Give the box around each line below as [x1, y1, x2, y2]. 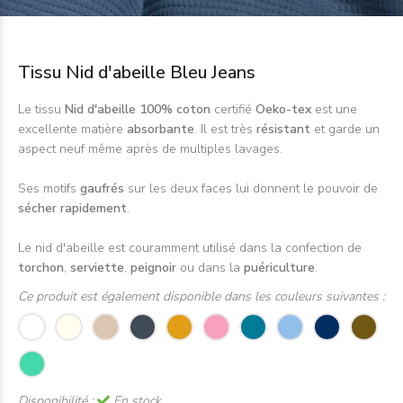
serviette [70, 259, 124, 276]
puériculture [244, 259, 315, 276]
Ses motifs [18, 180, 80, 197]
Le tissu [18, 101, 65, 118]
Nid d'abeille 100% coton [65, 101, 210, 118]
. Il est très [194, 121, 256, 138]
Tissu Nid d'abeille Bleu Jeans [18, 60, 255, 85]
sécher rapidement [18, 200, 127, 217]
